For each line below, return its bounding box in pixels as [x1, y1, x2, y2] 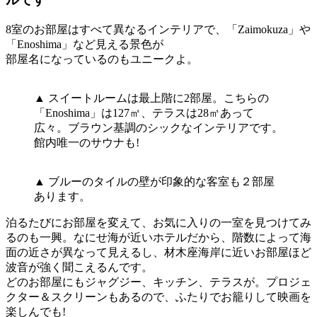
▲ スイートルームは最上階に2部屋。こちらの [34, 91, 269, 104]
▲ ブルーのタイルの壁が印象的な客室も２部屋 [34, 175, 275, 188]
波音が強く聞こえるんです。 [6, 260, 153, 273]
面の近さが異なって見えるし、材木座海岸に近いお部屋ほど [6, 246, 311, 258]
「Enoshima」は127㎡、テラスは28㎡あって [34, 106, 254, 119]
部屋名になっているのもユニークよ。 [6, 52, 198, 65]
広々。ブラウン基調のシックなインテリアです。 [34, 121, 283, 134]
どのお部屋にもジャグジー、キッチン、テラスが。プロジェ [6, 275, 311, 288]
